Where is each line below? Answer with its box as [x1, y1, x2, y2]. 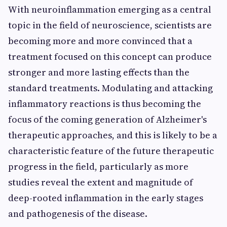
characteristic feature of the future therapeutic [8, 144, 214, 157]
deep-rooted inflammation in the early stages [8, 192, 203, 204]
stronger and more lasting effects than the [8, 66, 190, 79]
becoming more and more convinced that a [8, 34, 193, 47]
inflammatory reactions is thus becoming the [8, 97, 201, 110]
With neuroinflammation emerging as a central [8, 3, 211, 16]
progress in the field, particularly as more [8, 160, 188, 173]
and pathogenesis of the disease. [8, 207, 147, 220]
